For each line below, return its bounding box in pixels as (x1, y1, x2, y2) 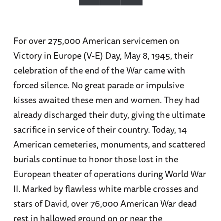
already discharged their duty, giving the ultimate (13, 108, 205, 122)
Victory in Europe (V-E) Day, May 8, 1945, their (13, 48, 193, 63)
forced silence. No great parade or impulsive (13, 78, 184, 92)
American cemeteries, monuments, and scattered (13, 137, 205, 151)
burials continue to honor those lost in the (13, 152, 178, 166)
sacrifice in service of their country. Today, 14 (13, 122, 187, 137)
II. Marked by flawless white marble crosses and (13, 182, 198, 196)
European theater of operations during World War (13, 167, 206, 181)
